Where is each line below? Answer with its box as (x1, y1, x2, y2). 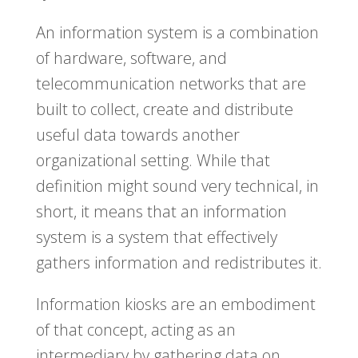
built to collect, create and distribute (35, 98, 293, 121)
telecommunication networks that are (35, 73, 306, 95)
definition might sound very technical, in (35, 175, 319, 197)
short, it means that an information (35, 201, 287, 223)
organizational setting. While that (35, 149, 270, 172)
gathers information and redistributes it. (35, 252, 322, 274)
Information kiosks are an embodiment (35, 293, 316, 316)
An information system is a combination (35, 22, 319, 44)
